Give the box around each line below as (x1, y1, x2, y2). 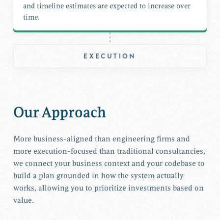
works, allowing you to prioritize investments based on (13, 183, 204, 193)
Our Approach (13, 103, 106, 122)
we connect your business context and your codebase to (13, 159, 205, 169)
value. (13, 195, 34, 206)
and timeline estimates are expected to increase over (23, 1, 191, 11)
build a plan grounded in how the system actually (13, 171, 184, 181)
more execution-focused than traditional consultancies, (13, 146, 205, 157)
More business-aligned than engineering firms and (13, 134, 190, 144)
